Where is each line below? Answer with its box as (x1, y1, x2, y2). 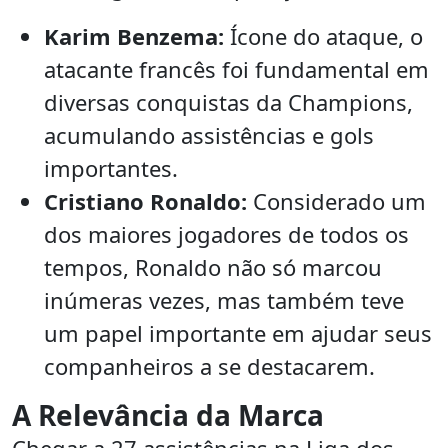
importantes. (44, 153, 178, 184)
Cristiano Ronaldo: (44, 186, 247, 217)
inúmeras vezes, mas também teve (44, 285, 404, 316)
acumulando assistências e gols (44, 120, 374, 151)
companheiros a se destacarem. (44, 351, 375, 382)
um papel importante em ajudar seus (44, 318, 432, 349)
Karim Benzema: (44, 21, 224, 52)
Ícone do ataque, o (224, 21, 423, 52)
